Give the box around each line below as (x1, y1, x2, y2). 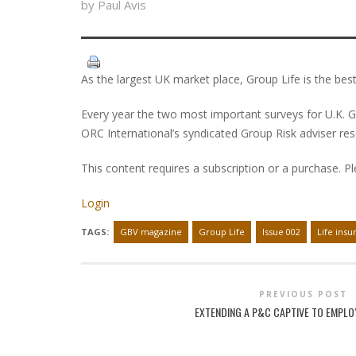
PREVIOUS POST (258, 288, 347, 300)
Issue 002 (261, 226, 300, 238)
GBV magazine (119, 226, 182, 238)
